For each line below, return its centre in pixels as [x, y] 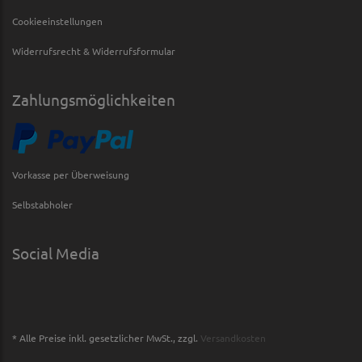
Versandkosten [233, 337]
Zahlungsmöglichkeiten [94, 99]
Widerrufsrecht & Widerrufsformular [94, 51]
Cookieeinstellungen [57, 21]
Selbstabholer [42, 204]
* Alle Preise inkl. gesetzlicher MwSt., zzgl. [105, 337]
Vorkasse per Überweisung [71, 174]
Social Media [56, 253]
